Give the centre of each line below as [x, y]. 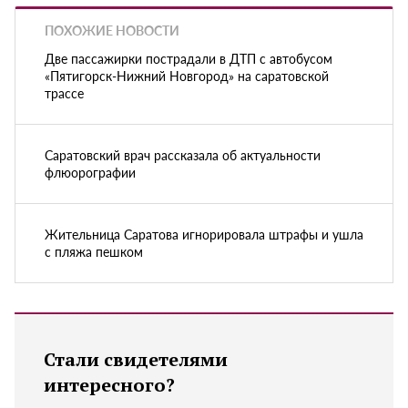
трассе [64, 92]
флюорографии [90, 172]
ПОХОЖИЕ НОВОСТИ [112, 31]
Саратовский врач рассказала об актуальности [183, 154]
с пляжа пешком [94, 251]
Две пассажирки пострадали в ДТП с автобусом [189, 58]
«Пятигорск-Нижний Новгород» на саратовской [187, 75]
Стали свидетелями [136, 359]
